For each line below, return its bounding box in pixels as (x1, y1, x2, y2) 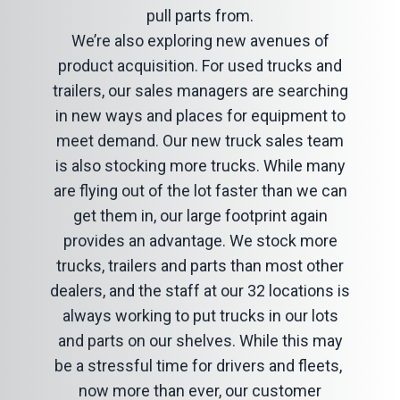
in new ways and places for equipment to (54, 106, 346, 125)
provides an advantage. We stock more (62, 231, 337, 250)
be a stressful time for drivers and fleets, (54, 356, 346, 375)
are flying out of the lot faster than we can (53, 181, 347, 200)
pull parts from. (146, 6, 254, 25)
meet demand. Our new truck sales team (56, 131, 344, 150)
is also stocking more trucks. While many (54, 156, 346, 175)
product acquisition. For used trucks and (58, 56, 342, 75)
